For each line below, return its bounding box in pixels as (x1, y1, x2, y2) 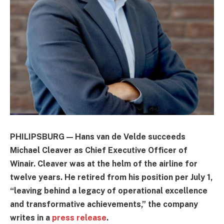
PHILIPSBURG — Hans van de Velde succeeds (10, 131, 185, 141)
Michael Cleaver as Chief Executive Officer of (10, 145, 187, 155)
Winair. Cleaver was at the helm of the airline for (10, 158, 197, 168)
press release (52, 212, 106, 222)
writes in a (10, 212, 52, 222)
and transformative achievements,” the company (10, 199, 198, 209)
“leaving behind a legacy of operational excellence (10, 185, 207, 195)
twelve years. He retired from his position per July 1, (10, 172, 212, 182)
